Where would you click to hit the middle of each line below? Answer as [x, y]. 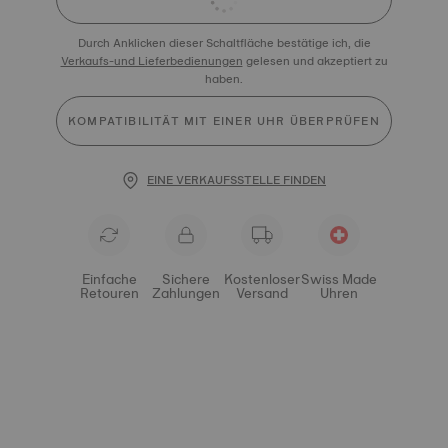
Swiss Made [338, 279]
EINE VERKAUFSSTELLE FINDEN [236, 180]
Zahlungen [185, 293]
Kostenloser [262, 279]
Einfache [109, 279]
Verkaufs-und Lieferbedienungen [151, 61]
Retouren [109, 293]
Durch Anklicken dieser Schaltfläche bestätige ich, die [224, 43]
